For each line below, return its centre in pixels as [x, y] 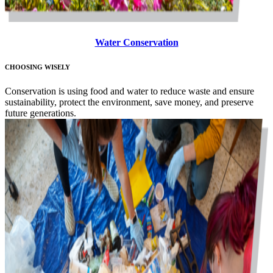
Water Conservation [136, 42]
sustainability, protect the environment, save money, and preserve [129, 102]
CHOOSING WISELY [37, 67]
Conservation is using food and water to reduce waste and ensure [129, 91]
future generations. [41, 113]
